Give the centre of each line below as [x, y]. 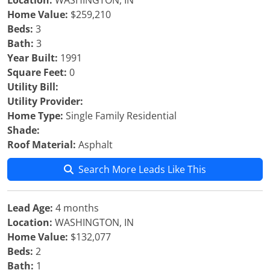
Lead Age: [30, 208]
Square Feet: [37, 72]
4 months [76, 208]
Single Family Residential [120, 116]
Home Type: [35, 116]
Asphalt [94, 145]
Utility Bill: [33, 87]
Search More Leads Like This [142, 169]
